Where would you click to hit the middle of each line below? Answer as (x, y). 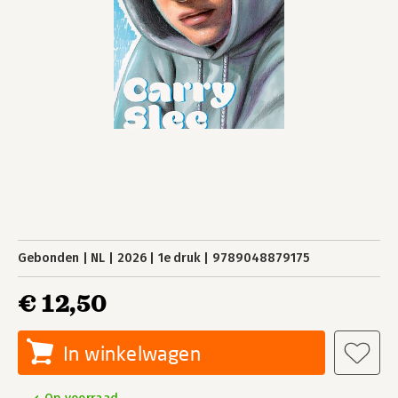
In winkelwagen (132, 353)
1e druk (179, 258)
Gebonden (48, 258)
